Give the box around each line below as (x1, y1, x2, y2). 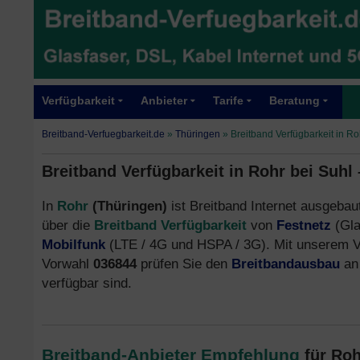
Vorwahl (42, 256, 93, 272)
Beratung (269, 95, 320, 107)
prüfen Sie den (137, 256, 231, 272)
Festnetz (276, 217, 331, 233)
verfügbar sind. (42, 275, 132, 291)
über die (42, 217, 94, 233)
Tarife (213, 95, 243, 107)
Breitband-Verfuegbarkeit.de (42, 129, 165, 140)
